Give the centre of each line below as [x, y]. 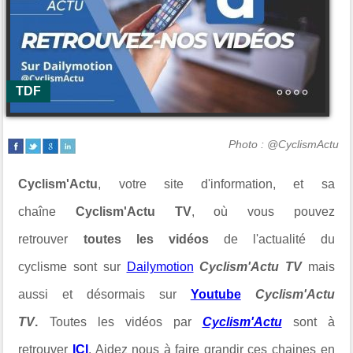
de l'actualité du [279, 239]
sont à [314, 322]
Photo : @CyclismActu [283, 144]
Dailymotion [160, 267]
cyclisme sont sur [72, 267]
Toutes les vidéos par [120, 322]
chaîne [47, 212]
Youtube [216, 294]
